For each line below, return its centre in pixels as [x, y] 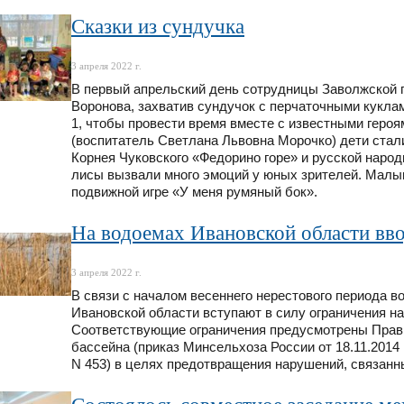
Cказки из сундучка [158, 27]
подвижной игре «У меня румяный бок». [194, 193]
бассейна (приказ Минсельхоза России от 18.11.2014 [235, 347]
